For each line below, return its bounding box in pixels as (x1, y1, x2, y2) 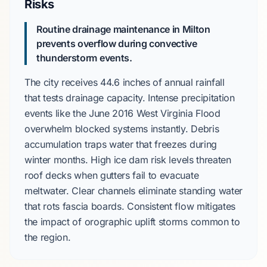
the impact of (24, 216, 85, 228)
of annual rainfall (150, 76, 225, 88)
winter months (24, 154, 85, 166)
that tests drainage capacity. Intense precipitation (24, 92, 235, 104)
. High (85, 154, 114, 166)
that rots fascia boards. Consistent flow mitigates (24, 200, 235, 212)
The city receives (24, 76, 101, 88)
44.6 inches (100, 76, 150, 88)
